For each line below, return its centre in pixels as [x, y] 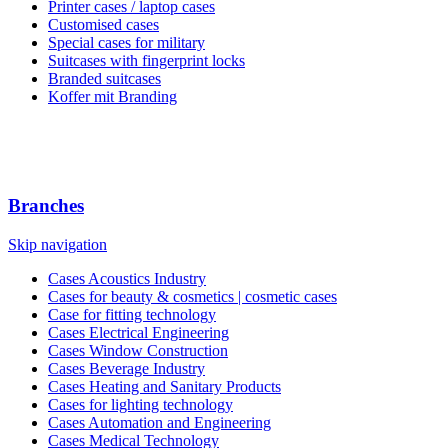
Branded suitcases [104, 79]
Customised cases [103, 25]
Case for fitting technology [132, 314]
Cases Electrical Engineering [138, 332]
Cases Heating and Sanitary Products [164, 386]
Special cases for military [126, 43]
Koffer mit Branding [112, 97]
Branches [46, 205]
